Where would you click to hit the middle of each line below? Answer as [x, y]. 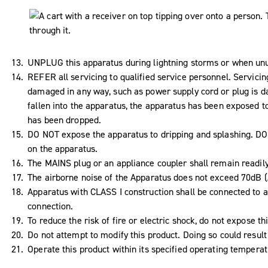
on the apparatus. [63, 149]
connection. [51, 206]
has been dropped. [65, 120]
